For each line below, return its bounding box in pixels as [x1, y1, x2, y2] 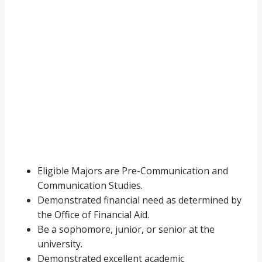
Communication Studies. [37, 178, 143, 192]
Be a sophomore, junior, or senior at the [37, 222, 215, 236]
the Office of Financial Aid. [37, 208, 149, 221]
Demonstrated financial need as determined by [37, 193, 242, 206]
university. [37, 237, 82, 250]
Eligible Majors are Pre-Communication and [37, 164, 228, 177]
